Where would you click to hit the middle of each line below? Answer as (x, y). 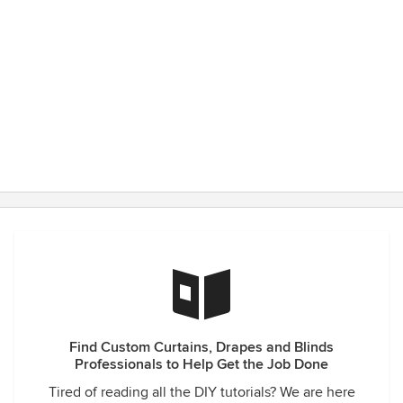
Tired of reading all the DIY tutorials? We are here (201, 392)
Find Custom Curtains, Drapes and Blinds (201, 347)
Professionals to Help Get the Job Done (201, 364)
